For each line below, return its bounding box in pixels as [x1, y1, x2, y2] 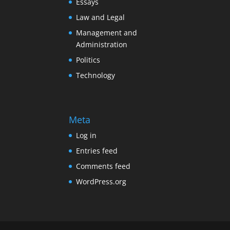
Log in [76, 130, 97, 140]
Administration [76, 39, 128, 49]
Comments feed [76, 161, 131, 171]
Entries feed [76, 145, 118, 156]
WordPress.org [76, 176, 127, 186]
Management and [76, 27, 138, 37]
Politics [76, 54, 101, 65]
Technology [76, 70, 116, 80]
